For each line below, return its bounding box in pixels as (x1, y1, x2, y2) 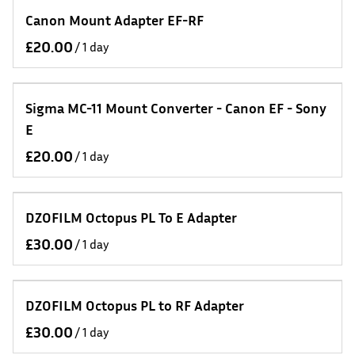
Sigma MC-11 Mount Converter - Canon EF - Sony (25, 99, 326, 116)
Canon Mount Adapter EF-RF (25, 11, 204, 29)
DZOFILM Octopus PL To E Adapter (25, 208, 237, 226)
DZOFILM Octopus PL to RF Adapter (25, 296, 244, 314)
